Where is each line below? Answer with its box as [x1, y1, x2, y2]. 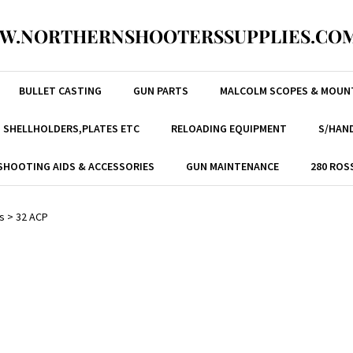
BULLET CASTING [18, 84, 102, 98]
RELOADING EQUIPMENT [170, 121, 287, 136]
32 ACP [16, 210, 48, 224]
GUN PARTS [132, 84, 188, 98]
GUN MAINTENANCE [186, 159, 279, 173]
